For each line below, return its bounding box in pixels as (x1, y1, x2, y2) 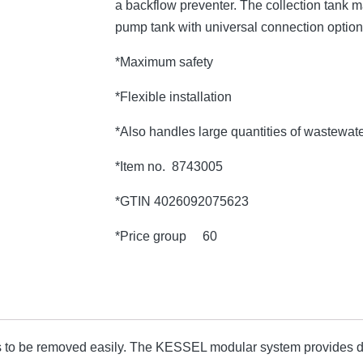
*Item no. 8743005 (114, 160, 223, 174)
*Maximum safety (114, 55, 213, 70)
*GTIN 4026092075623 (114, 194, 249, 209)
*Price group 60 (114, 229, 217, 244)
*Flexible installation (114, 90, 232, 105)
